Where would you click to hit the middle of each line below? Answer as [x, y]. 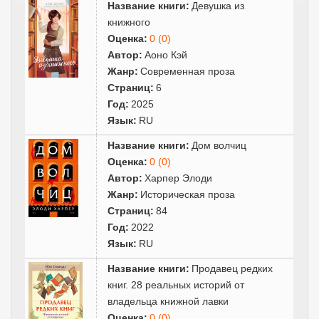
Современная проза [188, 71]
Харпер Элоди [179, 178]
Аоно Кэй [166, 54]
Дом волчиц [219, 145]
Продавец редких [232, 268]
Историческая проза [188, 194]
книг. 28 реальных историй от [176, 284]
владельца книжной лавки [168, 301]
